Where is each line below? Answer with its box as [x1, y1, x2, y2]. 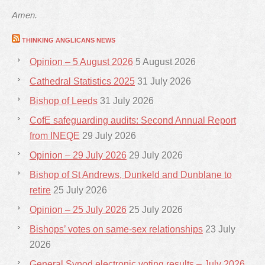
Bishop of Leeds [30, 96, 98, 106]
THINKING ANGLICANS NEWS [22, 37, 115, 44]
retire [30, 185, 51, 195]
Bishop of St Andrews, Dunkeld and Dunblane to [30, 170, 232, 180]
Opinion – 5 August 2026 [30, 57, 133, 67]
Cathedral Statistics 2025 [30, 76, 135, 86]
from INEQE [30, 131, 80, 141]
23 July [205, 224, 235, 234]
